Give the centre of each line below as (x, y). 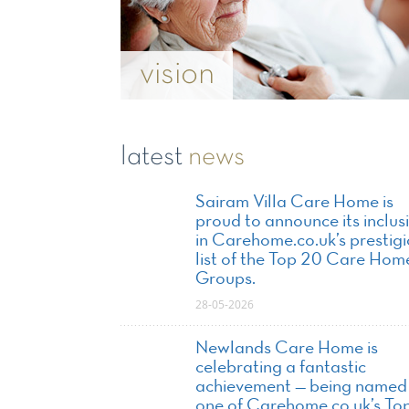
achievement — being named (301, 387)
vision (177, 74)
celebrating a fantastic (280, 367)
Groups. (225, 279)
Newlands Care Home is (286, 348)
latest (154, 157)
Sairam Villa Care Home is (294, 202)
